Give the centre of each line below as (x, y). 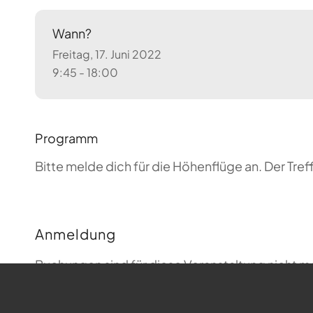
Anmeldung (75, 234)
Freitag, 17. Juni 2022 (107, 54)
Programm (66, 138)
